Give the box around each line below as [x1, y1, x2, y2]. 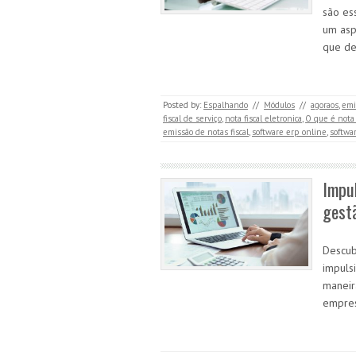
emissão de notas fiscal [163, 126, 249, 137]
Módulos [264, 99, 295, 110]
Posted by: [163, 99, 203, 110]
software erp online [252, 126, 327, 137]
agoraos [311, 99, 339, 110]
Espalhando [203, 99, 248, 110]
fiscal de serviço [163, 113, 222, 124]
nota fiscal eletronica [225, 113, 302, 124]
